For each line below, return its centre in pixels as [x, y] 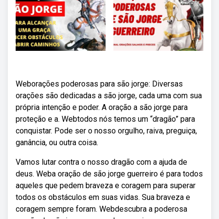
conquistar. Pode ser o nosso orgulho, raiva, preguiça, [106, 131]
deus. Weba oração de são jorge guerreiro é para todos [109, 174]
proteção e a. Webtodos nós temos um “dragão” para [105, 119]
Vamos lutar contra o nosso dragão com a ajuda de [101, 162]
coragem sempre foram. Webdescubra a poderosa [101, 209]
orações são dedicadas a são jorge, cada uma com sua [109, 96]
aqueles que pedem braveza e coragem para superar [106, 186]
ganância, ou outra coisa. [57, 142]
